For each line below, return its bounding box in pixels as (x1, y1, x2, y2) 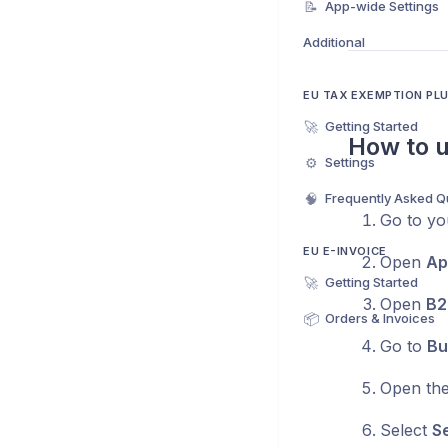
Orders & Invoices (325, 310, 435, 326)
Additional (303, 34, 365, 50)
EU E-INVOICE (303, 243, 387, 258)
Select (379, 420, 432, 440)
